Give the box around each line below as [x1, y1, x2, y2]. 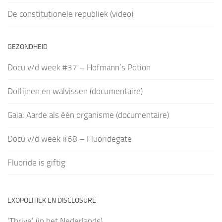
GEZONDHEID [7, 43, 48, 52]
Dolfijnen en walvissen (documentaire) [7, 86, 143, 97]
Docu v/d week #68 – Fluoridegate [7, 134, 132, 144]
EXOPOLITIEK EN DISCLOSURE [7, 196, 96, 205]
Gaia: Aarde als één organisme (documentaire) [7, 110, 169, 120]
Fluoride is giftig [7, 158, 65, 168]
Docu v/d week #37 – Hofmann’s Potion [7, 62, 151, 73]
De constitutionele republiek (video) [7, 9, 133, 19]
